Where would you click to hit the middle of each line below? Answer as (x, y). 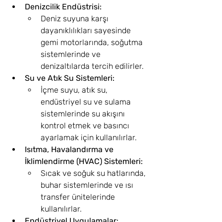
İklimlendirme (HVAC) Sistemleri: (84, 161)
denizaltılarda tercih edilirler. (92, 66)
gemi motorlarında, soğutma (93, 42)
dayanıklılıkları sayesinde (87, 30)
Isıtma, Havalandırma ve (70, 149)
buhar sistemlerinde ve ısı (88, 185)
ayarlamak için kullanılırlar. (89, 138)
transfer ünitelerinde (79, 197)
